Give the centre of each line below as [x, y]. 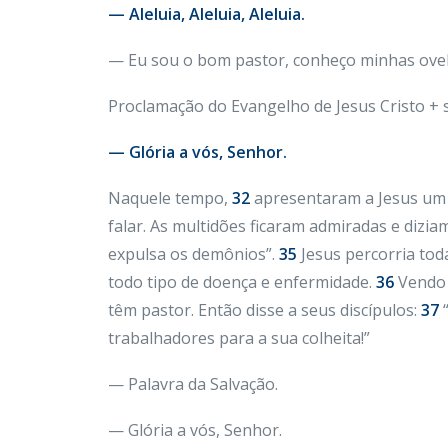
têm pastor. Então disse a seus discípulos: [264, 310]
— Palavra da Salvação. [193, 384]
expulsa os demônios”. [193, 254]
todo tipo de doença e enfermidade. [242, 282]
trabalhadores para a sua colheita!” [239, 338]
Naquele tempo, [170, 198]
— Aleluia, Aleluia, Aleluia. [206, 14]
